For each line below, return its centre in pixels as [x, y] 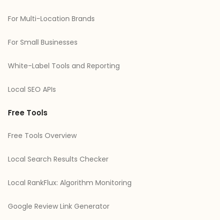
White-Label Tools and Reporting [64, 66]
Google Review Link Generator [59, 206]
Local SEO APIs [32, 90]
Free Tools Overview [42, 136]
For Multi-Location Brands [51, 19]
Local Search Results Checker [58, 159]
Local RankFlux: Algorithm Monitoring [70, 183]
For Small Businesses [43, 42]
